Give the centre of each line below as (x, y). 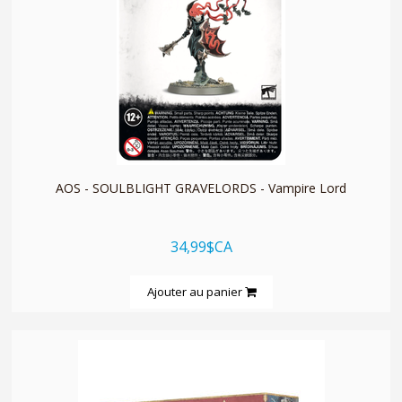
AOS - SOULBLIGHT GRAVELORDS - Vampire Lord (201, 188)
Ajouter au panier (196, 291)
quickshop (201, 127)
